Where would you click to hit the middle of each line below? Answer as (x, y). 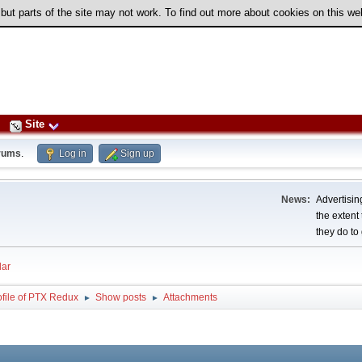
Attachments (190, 297)
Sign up (138, 154)
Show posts (120, 297)
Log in (73, 154)
